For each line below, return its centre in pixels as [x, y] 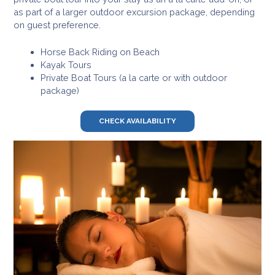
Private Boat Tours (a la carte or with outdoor [134, 77]
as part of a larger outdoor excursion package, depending [134, 12]
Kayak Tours [66, 64]
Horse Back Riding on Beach [100, 52]
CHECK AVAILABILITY [137, 121]
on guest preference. [58, 25]
